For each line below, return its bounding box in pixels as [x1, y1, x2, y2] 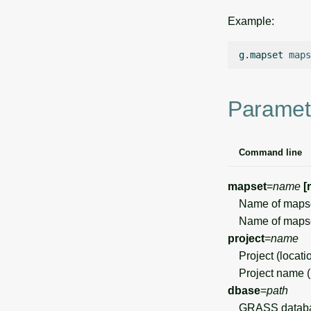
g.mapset [239, 49, 283, 60]
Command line [239, 146, 302, 158]
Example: [228, 15, 274, 27]
